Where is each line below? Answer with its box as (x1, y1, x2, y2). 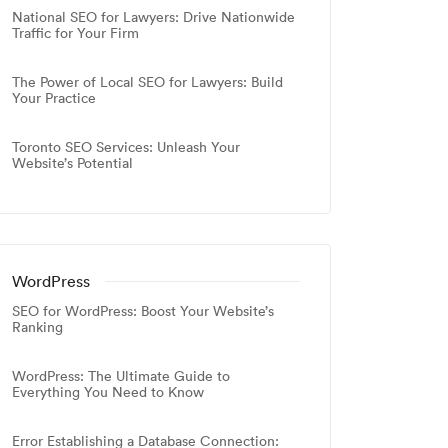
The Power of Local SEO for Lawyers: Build (12, 73, 283, 92)
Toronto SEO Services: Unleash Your (12, 138, 240, 157)
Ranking (12, 318, 63, 337)
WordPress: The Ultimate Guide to (12, 367, 230, 386)
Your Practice (12, 89, 96, 108)
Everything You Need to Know (12, 383, 204, 402)
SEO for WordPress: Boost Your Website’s (12, 302, 274, 321)
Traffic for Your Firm (12, 24, 139, 43)
